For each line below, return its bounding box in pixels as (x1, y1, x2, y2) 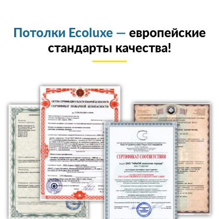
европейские (129, 26, 206, 40)
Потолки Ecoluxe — (13, 26, 129, 40)
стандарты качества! (48, 42, 171, 55)
